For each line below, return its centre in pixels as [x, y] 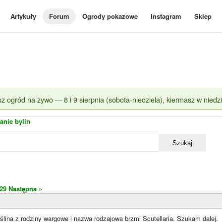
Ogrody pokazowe [110, 16]
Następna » [25, 189]
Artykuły [23, 16]
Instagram [166, 16]
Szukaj [182, 143]
